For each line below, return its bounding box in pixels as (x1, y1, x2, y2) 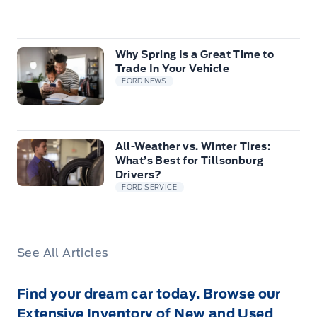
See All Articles (17, 246, 109, 260)
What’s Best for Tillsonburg (115, 154, 264, 166)
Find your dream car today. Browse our (17, 286, 281, 301)
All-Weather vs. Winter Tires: (115, 140, 271, 152)
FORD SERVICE (122, 183, 178, 191)
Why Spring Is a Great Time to (115, 48, 275, 60)
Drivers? (115, 168, 162, 180)
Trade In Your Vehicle (115, 62, 230, 74)
